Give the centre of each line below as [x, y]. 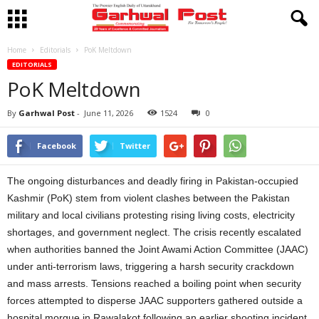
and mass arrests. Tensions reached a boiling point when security [154, 283]
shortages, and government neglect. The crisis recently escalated [154, 232]
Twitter [135, 146]
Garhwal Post [47, 113]
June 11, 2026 [109, 113]
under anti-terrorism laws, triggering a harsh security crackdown [151, 266]
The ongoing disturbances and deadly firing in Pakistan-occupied [153, 181]
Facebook [57, 146]
